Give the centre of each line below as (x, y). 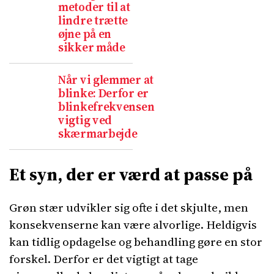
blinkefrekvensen (106, 106)
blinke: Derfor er (103, 93)
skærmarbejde (98, 133)
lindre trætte (93, 20)
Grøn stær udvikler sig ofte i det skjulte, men (129, 207)
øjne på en (85, 34)
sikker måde (92, 47)
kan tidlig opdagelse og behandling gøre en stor (136, 242)
